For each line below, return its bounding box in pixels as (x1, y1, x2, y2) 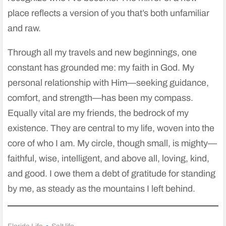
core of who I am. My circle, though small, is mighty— (8, 138, 217, 149)
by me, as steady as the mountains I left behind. (8, 184, 196, 194)
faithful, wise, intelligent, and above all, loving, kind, (8, 153, 210, 164)
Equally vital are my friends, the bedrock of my (8, 108, 189, 119)
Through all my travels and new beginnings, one (8, 47, 197, 58)
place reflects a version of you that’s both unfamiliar (8, 8, 210, 19)
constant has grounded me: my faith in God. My (8, 63, 195, 73)
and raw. (8, 23, 41, 34)
